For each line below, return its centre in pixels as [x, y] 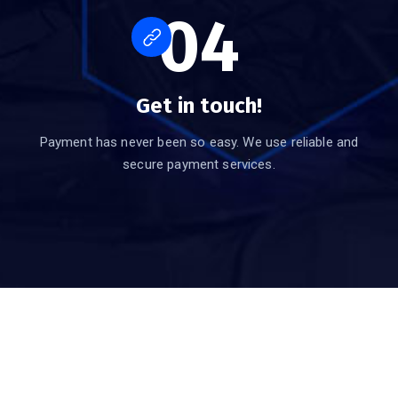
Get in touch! [199, 106]
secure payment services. [199, 165]
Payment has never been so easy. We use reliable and [199, 143]
